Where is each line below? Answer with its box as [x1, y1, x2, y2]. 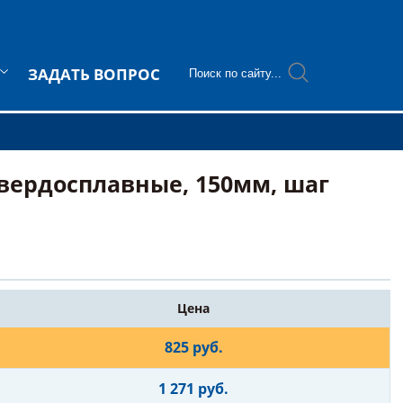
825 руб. [164, 337, 223, 357]
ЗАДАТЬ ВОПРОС [28, 64, 160, 85]
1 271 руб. [158, 379, 229, 399]
